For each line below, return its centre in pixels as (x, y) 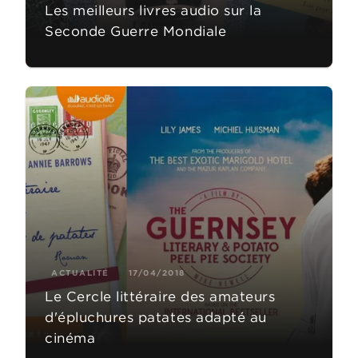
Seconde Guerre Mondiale (136, 32)
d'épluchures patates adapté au (156, 318)
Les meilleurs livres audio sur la (153, 11)
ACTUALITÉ (80, 273)
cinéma (70, 338)
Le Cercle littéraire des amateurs (160, 297)
